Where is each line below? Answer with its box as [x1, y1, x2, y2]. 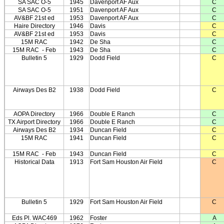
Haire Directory [13, 22, 55, 29]
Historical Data [14, 158, 54, 165]
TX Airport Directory [8, 118, 60, 125]
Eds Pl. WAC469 [11, 214, 57, 221]
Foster [90, 214, 107, 221]
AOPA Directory [13, 110, 55, 117]
